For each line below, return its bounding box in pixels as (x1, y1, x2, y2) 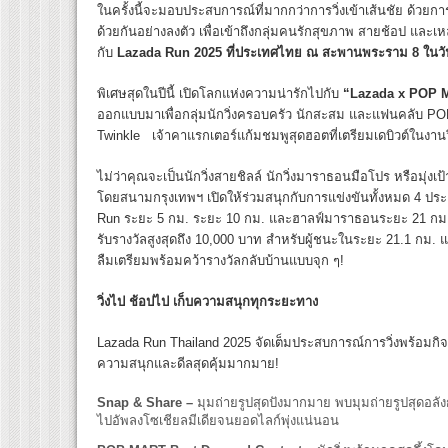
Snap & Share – (97, 395, 197, 411)
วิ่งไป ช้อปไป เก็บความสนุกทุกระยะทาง (97, 294, 318, 310)
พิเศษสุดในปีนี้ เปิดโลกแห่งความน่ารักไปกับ (97, 86, 343, 102)
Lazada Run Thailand (97, 335, 219, 351)
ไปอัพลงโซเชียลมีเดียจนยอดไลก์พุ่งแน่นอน (97, 413, 339, 429)
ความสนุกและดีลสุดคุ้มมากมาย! (97, 356, 279, 372)
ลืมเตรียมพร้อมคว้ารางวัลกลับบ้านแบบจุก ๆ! (97, 253, 344, 269)
